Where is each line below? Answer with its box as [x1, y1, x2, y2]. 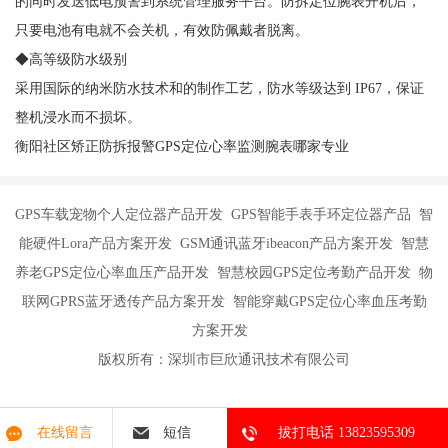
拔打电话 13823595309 [277, 424, 415, 441]
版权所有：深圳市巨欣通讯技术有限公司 [98, 351, 350, 368]
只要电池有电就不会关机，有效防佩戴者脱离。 [14, 22, 309, 39]
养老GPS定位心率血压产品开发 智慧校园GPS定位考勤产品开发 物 [15, 264, 433, 281]
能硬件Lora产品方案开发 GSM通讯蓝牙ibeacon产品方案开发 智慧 [19, 235, 429, 252]
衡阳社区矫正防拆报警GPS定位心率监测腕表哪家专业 [14, 138, 349, 155]
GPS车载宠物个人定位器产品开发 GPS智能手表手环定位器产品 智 [15, 206, 433, 223]
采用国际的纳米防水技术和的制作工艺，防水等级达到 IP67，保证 [14, 80, 424, 97]
